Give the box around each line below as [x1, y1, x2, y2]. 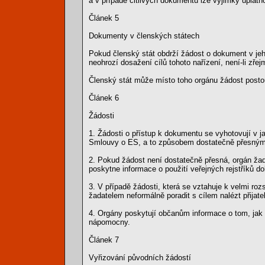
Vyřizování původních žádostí [89, 253, 191, 262]
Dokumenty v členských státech [89, 31, 199, 40]
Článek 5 [89, 14, 119, 22]
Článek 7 [89, 235, 119, 244]
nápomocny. [89, 218, 130, 227]
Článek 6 [89, 93, 119, 102]
